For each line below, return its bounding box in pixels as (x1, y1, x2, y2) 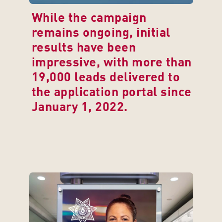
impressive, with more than (31, 57, 192, 69)
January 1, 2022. (31, 102, 128, 114)
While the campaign (31, 12, 147, 25)
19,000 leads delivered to (31, 72, 180, 84)
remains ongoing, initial (31, 27, 170, 40)
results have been (31, 42, 136, 55)
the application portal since (31, 87, 192, 99)
